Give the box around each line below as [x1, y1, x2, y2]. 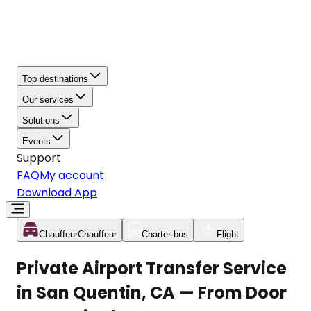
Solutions [22, 115, 60, 126]
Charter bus [142, 229, 188, 239]
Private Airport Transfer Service [17, 256, 287, 280]
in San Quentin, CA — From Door [17, 280, 287, 304]
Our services [22, 94, 74, 105]
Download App [17, 185, 97, 201]
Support [17, 150, 61, 166]
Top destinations [22, 74, 88, 84]
